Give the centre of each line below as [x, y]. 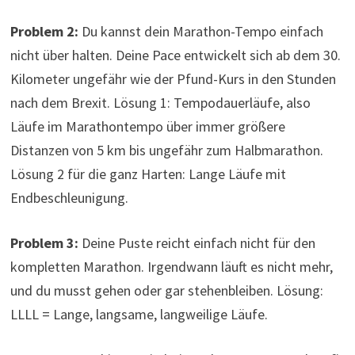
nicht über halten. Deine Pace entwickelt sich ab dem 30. [175, 55]
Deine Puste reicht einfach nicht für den [197, 243]
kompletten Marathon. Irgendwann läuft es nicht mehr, [171, 267]
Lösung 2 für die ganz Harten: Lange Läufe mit [148, 174]
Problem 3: [44, 243]
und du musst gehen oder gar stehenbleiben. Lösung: [166, 291]
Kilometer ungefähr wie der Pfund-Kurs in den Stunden [173, 79]
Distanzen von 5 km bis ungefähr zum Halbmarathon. [166, 151]
